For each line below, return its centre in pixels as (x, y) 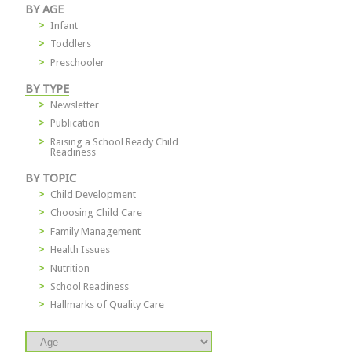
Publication (75, 123)
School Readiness (90, 286)
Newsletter (75, 104)
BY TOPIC (51, 178)
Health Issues (80, 250)
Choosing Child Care (96, 213)
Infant (64, 25)
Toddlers (71, 44)
